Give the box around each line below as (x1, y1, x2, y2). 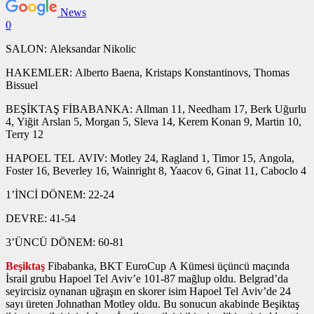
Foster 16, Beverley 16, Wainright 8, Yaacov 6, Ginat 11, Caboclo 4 (6, 164, 306, 177)
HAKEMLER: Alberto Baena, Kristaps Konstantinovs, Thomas (6, 66, 289, 78)
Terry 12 (6, 128, 43, 140)
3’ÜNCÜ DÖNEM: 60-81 (6, 235, 124, 248)
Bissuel (6, 78, 38, 91)
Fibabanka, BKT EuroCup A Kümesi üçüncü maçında (45, 259, 289, 272)
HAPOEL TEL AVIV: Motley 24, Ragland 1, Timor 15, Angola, (6, 151, 294, 164)
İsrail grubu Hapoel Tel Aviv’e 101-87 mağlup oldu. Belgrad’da (6, 272, 288, 285)
